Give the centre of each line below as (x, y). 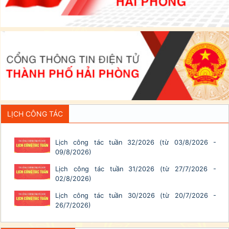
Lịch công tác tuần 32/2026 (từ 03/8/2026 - (136, 142)
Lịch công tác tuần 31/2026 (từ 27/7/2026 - (136, 169)
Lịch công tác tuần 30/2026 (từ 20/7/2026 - (136, 195)
